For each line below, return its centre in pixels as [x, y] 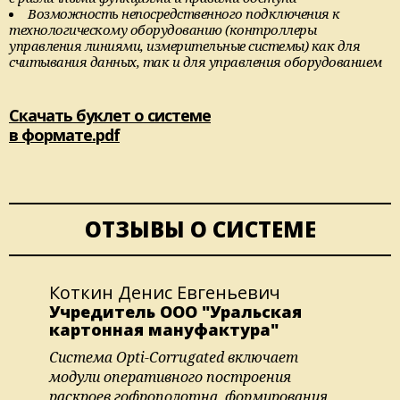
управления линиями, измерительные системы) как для [184, 45]
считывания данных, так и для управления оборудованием [196, 61]
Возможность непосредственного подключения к [184, 13]
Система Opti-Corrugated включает [174, 357]
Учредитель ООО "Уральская [175, 311]
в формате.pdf [64, 134]
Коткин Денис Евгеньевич [165, 292]
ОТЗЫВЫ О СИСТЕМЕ [200, 229]
